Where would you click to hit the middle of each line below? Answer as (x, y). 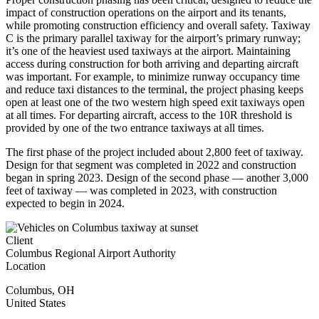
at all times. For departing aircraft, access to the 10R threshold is (149, 115)
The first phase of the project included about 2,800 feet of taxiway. (155, 152)
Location (26, 266)
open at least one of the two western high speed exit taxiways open (155, 103)
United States (36, 303)
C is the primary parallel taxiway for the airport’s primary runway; (153, 38)
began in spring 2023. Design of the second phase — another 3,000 (157, 178)
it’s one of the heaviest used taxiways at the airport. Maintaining (148, 51)
